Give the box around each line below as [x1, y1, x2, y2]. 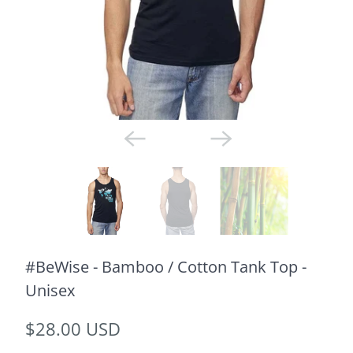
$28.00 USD [24, 317, 121, 341]
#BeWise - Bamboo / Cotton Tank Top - [24, 255, 307, 278]
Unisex [24, 279, 75, 302]
